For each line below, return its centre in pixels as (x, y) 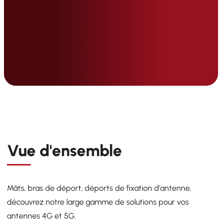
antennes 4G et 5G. (41, 216)
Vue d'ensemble (64, 151)
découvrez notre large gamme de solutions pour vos (98, 202)
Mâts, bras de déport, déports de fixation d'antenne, (99, 188)
